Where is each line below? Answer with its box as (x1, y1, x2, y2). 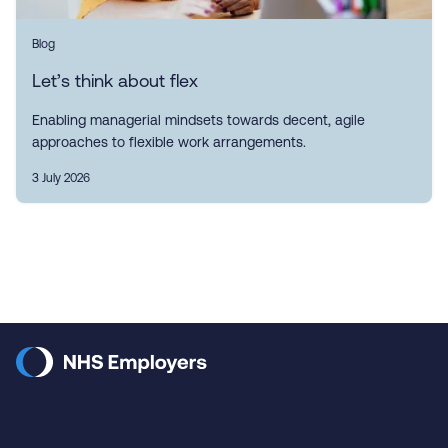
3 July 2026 (32, 171, 90, 185)
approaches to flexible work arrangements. (32, 134, 306, 150)
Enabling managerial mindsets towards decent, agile (32, 112, 365, 128)
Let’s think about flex (32, 70, 198, 91)
